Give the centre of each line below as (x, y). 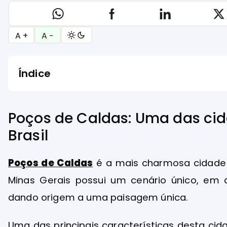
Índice (34, 73)
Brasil (28, 136)
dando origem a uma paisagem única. (98, 198)
